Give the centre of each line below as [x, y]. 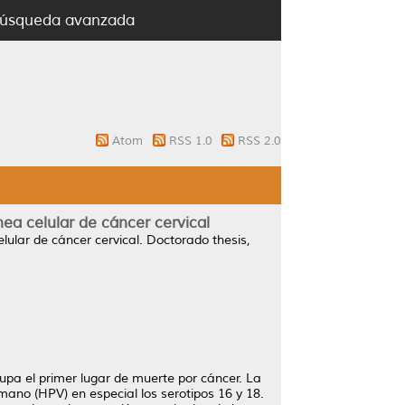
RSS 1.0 [192, 141]
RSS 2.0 [259, 141]
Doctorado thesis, [197, 240]
